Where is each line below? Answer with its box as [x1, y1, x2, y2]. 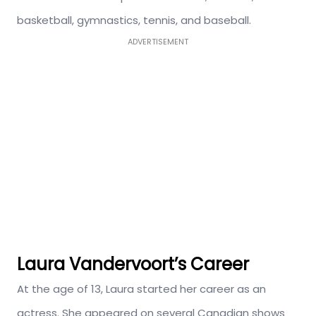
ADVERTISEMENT [128, 36, 188, 48]
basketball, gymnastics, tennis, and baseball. [17, 13, 251, 28]
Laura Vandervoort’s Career [17, 253, 249, 276]
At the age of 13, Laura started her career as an [17, 281, 266, 297]
